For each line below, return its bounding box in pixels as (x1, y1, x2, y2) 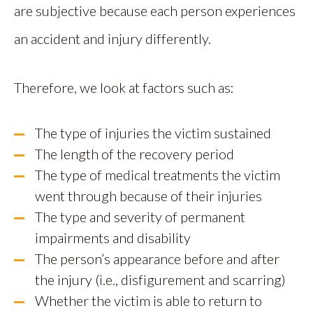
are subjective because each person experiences (14, 2, 296, 19)
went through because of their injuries (35, 187, 262, 204)
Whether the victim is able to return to (35, 292, 262, 309)
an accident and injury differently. (14, 30, 211, 47)
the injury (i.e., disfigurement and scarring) (35, 271, 286, 288)
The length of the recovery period (35, 145, 234, 162)
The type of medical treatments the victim (35, 166, 280, 183)
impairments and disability (35, 229, 191, 246)
